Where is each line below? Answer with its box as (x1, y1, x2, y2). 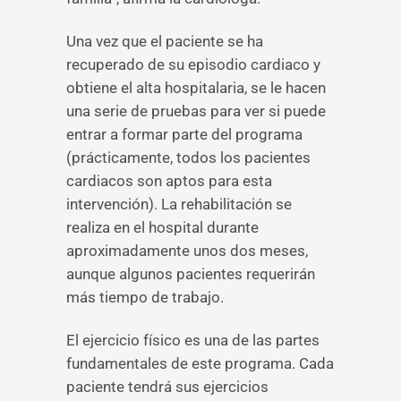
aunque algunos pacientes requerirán (66, 265, 315, 283)
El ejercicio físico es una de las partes (66, 331, 320, 349)
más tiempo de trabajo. (66, 288, 224, 306)
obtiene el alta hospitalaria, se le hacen (66, 79, 326, 97)
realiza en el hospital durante (66, 218, 259, 236)
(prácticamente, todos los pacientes (66, 149, 311, 166)
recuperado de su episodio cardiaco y (66, 55, 320, 73)
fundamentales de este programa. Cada (66, 354, 334, 372)
